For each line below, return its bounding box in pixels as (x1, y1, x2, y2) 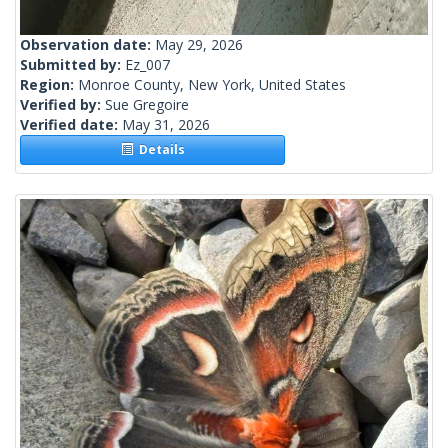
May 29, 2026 (155, 35, 243, 55)
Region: (20, 75, 78, 95)
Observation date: (20, 35, 155, 55)
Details (132, 141, 185, 159)
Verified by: (20, 95, 105, 115)
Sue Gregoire (105, 95, 189, 115)
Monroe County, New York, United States (78, 75, 346, 95)
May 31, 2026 (122, 115, 210, 135)
